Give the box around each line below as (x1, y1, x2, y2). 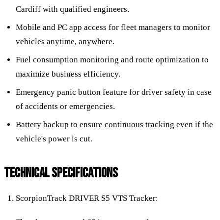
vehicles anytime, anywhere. (16, 36, 114, 46)
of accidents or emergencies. (16, 101, 115, 111)
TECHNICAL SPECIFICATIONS (4, 165, 118, 181)
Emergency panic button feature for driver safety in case (16, 87, 212, 97)
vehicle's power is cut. (16, 134, 92, 143)
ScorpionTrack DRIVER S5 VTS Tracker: (16, 193, 158, 203)
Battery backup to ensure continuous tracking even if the (16, 119, 213, 129)
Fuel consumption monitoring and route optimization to (16, 55, 209, 64)
